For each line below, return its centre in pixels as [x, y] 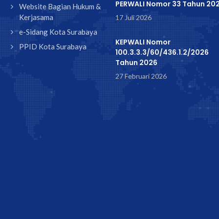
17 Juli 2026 [133, 17]
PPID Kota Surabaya [53, 46]
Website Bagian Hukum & [60, 6]
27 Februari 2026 [141, 76]
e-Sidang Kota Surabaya [58, 32]
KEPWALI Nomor [143, 42]
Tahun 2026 [136, 63]
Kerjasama [36, 17]
